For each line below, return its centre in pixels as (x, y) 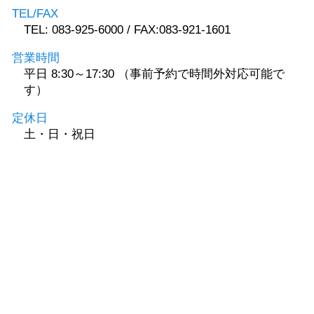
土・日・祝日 (60, 134)
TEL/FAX (35, 13)
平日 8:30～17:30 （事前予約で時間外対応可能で (154, 74)
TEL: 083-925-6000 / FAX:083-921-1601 (127, 29)
